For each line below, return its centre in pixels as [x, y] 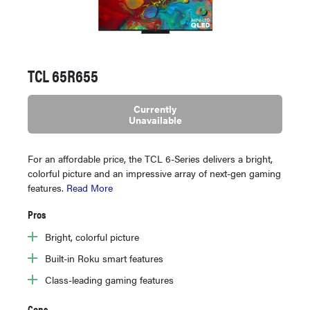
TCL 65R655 [63, 76]
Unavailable [155, 120]
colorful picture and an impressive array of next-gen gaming [154, 173]
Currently [155, 109]
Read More [90, 188]
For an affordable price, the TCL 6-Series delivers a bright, [150, 159]
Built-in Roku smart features [104, 258]
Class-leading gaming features [109, 280]
